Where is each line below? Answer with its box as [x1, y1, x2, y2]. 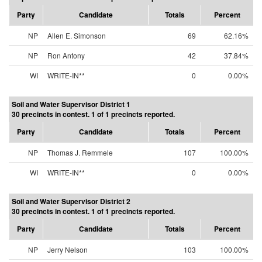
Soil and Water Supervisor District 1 [12, 99, 130, 109]
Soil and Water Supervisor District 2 [12, 196, 130, 206]
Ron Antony [47, 50, 85, 60]
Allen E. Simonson [47, 30, 106, 40]
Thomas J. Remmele [47, 147, 113, 157]
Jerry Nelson [47, 244, 88, 254]
